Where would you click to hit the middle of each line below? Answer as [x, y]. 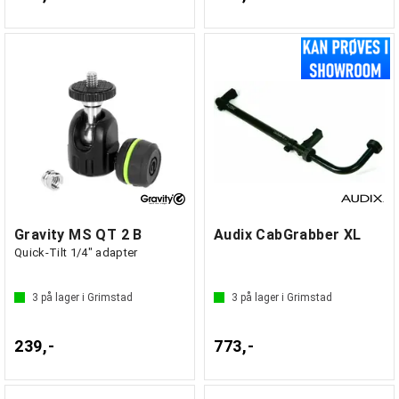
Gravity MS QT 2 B [78, 235]
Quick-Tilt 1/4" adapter [76, 252]
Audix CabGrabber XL [288, 235]
